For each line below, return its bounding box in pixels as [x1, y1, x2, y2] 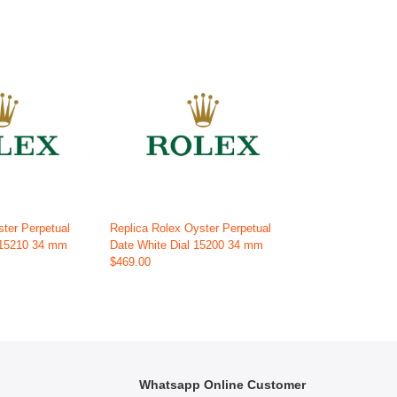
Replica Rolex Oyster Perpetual [109, 222, 271, 236]
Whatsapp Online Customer [139, 378, 306, 393]
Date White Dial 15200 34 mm [109, 238, 263, 253]
